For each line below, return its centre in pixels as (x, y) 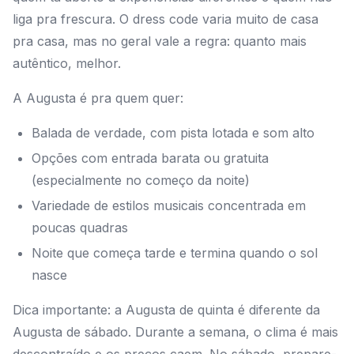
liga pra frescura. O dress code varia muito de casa (166, 19)
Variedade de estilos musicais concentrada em (169, 206)
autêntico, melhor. (67, 64)
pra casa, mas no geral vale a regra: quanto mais (160, 41)
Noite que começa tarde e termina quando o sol (175, 253)
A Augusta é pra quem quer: (98, 98)
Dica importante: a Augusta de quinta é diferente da (166, 310)
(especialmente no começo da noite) (141, 181)
